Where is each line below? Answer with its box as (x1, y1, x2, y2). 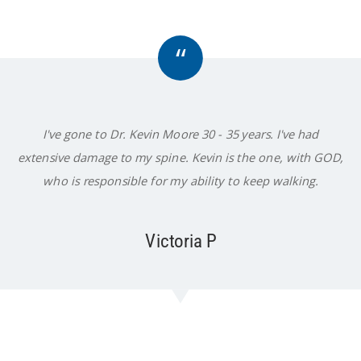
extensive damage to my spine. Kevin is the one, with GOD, (18, 148, 344, 165)
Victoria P (145, 230, 217, 252)
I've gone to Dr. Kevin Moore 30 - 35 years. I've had (43, 125, 319, 142)
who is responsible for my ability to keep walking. (43, 172, 319, 189)
